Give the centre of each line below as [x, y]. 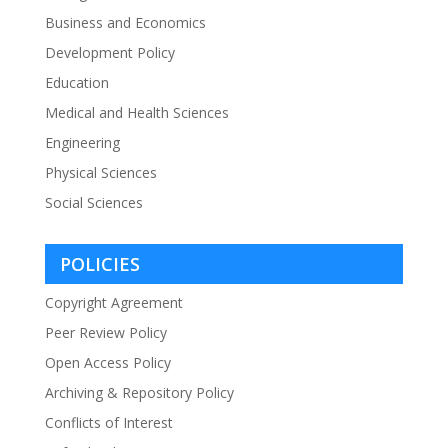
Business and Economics [125, 23]
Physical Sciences [100, 173]
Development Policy [109, 53]
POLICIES [99, 264]
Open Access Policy [107, 363]
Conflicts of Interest [108, 423]
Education [76, 83]
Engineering [82, 143]
